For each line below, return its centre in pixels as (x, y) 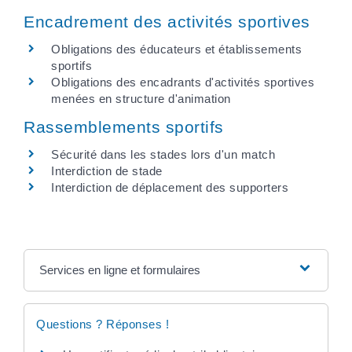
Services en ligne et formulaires (119, 269)
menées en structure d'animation (141, 99)
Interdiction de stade (107, 171)
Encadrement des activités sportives (167, 22)
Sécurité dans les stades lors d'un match (163, 155)
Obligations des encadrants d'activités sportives (183, 82)
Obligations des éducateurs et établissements (176, 49)
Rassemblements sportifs (124, 127)
